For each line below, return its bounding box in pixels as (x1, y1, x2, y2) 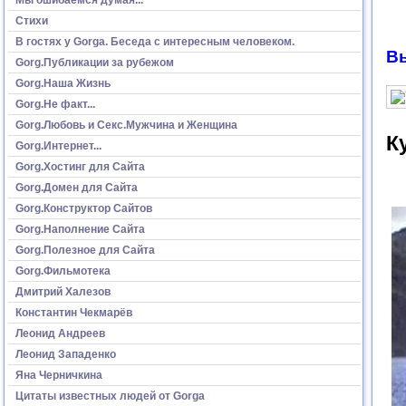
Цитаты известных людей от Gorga (15, 389, 205, 402)
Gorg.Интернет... (15, 139, 101, 152)
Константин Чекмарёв (15, 305, 132, 319)
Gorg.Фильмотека (15, 264, 111, 277)
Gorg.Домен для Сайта (15, 180, 138, 194)
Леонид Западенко (15, 347, 116, 361)
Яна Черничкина (15, 368, 102, 382)
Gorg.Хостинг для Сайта (15, 159, 145, 173)
